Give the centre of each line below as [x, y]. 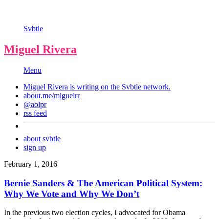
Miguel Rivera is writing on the [73, 87]
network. [156, 87]
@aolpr [35, 104]
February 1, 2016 [31, 164]
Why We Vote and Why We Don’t [72, 194]
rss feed [35, 113]
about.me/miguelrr [52, 95]
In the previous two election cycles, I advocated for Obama [95, 213]
